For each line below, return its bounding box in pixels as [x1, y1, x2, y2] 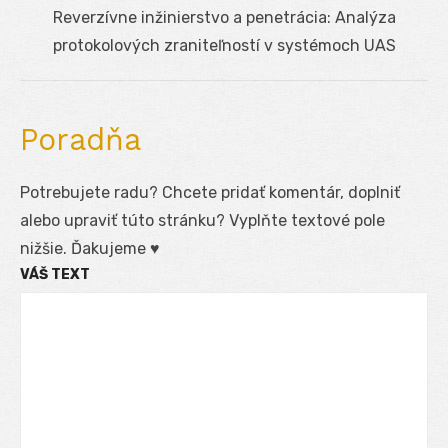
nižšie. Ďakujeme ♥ [20, 238, 160, 258]
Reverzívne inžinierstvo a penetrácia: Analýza [52, 7, 396, 27]
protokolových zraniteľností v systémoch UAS [52, 35, 396, 55]
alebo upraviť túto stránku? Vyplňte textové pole [20, 210, 385, 230]
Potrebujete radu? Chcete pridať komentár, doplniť [20, 182, 400, 202]
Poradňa [20, 121, 141, 157]
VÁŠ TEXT [20, 265, 90, 283]
